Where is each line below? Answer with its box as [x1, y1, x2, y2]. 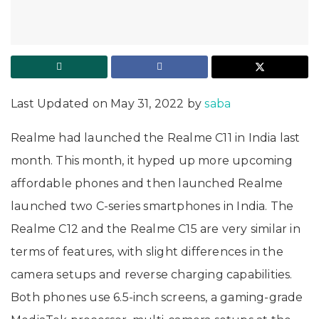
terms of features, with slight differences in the [11, 244, 283, 258]
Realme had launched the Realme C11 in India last [11, 130, 300, 145]
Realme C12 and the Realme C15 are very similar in [11, 221, 300, 236]
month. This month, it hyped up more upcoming [11, 153, 293, 167]
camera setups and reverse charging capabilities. [11, 267, 293, 281]
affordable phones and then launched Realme [11, 176, 283, 190]
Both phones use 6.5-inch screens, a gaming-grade [11, 290, 303, 304]
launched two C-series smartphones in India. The [11, 199, 294, 213]
